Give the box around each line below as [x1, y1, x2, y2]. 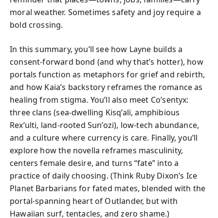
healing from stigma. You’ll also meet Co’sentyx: [10, 94, 189, 105]
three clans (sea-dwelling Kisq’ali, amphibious [10, 107, 180, 118]
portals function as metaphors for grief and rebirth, [10, 69, 205, 80]
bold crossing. [10, 19, 63, 30]
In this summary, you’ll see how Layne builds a [10, 43, 183, 54]
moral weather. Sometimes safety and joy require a [10, 6, 201, 18]
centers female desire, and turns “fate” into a [10, 157, 179, 168]
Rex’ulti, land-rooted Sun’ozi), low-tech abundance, [10, 119, 200, 130]
